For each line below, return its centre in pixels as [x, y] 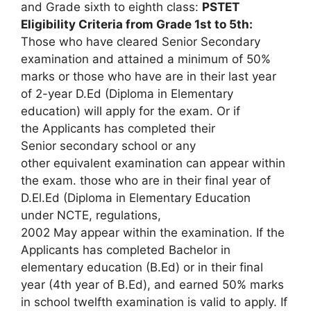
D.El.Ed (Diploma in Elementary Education [136, 198]
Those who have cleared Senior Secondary [141, 42]
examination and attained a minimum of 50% [146, 59]
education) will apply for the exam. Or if [131, 111]
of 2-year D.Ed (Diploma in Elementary [127, 94]
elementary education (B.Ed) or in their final [142, 268]
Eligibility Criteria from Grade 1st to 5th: [137, 25]
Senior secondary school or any [108, 146]
